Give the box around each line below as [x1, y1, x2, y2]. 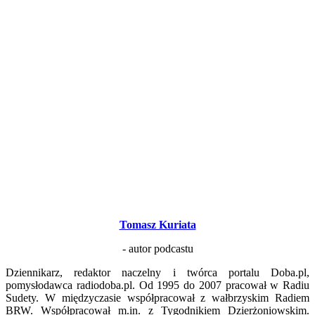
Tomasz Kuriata [119, 218, 196, 231]
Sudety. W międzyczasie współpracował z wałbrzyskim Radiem [6, 291, 309, 304]
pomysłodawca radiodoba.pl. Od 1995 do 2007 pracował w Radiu [6, 278, 309, 291]
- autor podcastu [122, 242, 193, 255]
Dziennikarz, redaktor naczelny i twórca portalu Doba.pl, [6, 266, 309, 278]
